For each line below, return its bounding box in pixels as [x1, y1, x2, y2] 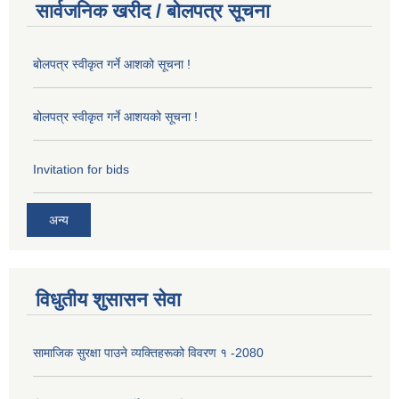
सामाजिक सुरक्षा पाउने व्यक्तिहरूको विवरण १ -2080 [33, 345, 264, 360]
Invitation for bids [33, 162, 129, 177]
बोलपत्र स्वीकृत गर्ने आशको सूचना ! [33, 57, 191, 72]
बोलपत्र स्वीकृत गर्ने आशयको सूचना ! [33, 110, 198, 125]
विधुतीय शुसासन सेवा [36, 288, 181, 311]
